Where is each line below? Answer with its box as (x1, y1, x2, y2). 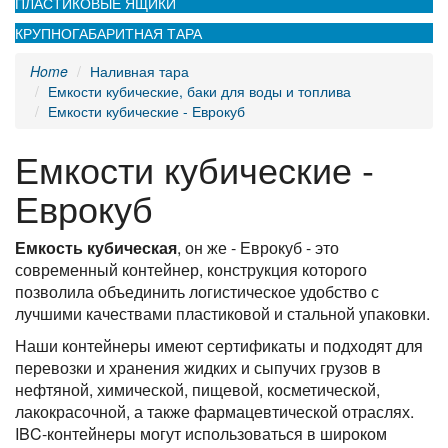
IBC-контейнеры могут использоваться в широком (15, 421, 387, 445)
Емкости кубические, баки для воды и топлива (48, 80, 351, 101)
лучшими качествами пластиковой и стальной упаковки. (15, 301, 430, 325)
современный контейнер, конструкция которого (15, 257, 367, 281)
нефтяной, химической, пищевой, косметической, (15, 377, 380, 401)
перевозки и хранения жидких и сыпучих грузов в (15, 355, 381, 379)
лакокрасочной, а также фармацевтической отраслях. (15, 399, 414, 423)
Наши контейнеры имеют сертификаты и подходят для (15, 333, 423, 357)
